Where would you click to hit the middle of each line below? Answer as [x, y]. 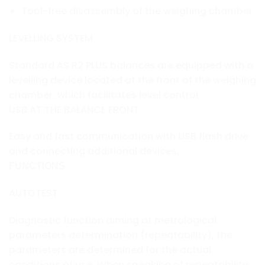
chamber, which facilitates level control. [105, 95]
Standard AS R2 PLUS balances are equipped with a [131, 65]
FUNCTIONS [37, 166]
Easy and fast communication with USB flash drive [129, 137]
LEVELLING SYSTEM [51, 38]
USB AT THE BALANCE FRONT [74, 109]
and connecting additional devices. [94, 151]
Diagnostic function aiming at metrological [113, 221]
